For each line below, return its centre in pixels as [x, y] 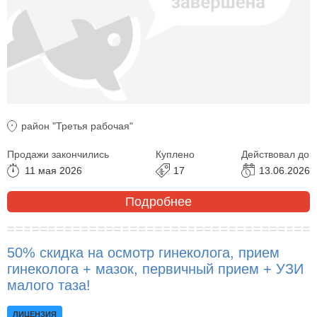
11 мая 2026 [53, 171]
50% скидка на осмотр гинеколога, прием [143, 253]
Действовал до [275, 155]
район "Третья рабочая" [77, 126]
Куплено [175, 155]
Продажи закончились [58, 155]
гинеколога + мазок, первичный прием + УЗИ [155, 269]
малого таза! [49, 286]
